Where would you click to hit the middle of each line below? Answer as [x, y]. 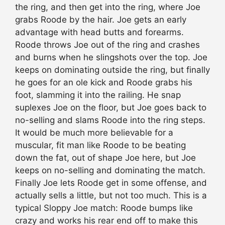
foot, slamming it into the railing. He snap [98, 95]
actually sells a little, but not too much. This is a [111, 196]
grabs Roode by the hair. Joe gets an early [101, 20]
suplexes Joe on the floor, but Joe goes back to [111, 108]
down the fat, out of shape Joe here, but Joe [105, 158]
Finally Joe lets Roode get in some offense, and [111, 183]
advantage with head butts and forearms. [99, 32]
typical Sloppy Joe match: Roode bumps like [104, 208]
